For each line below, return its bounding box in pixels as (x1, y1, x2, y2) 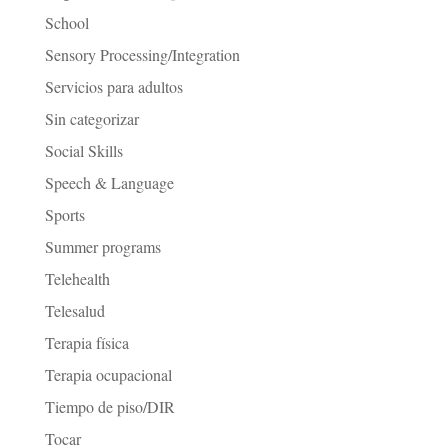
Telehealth (44, 268, 110, 290)
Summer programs (44, 236, 161, 258)
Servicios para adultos (44, 76, 183, 98)
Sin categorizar (44, 108, 139, 130)
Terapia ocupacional (44, 364, 172, 386)
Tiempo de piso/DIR (44, 396, 175, 418)
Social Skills (44, 140, 123, 162)
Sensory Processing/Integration (44, 44, 240, 66)
